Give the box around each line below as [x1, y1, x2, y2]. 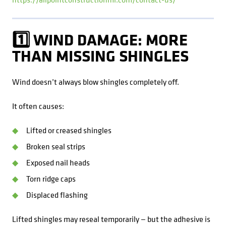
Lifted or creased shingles [26, 125, 111, 136]
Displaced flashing [26, 189, 88, 200]
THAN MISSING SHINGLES [12, 44, 189, 67]
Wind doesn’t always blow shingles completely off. [12, 76, 179, 87]
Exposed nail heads [26, 157, 90, 168]
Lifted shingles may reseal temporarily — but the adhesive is [12, 213, 210, 224]
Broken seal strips [26, 141, 85, 152]
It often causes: [12, 100, 64, 111]
